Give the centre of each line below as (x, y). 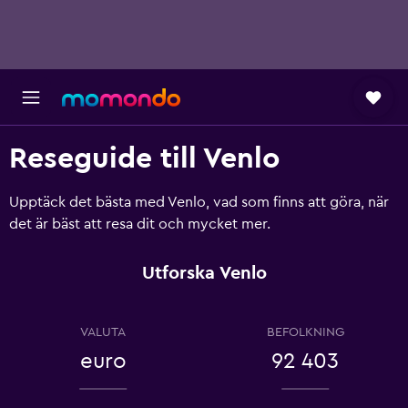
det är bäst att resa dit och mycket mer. (140, 224)
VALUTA (103, 332)
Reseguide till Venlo (144, 158)
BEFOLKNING (305, 332)
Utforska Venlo (204, 273)
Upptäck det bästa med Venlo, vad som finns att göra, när (199, 202)
